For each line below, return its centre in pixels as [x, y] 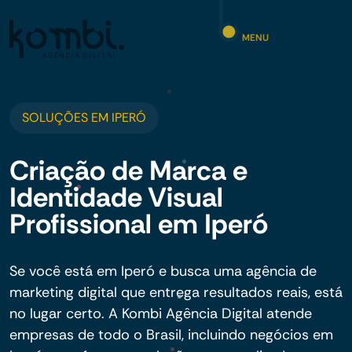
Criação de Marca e [128, 170]
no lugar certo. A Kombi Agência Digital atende [161, 313]
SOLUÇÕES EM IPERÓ [84, 117]
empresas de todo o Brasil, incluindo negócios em [171, 335]
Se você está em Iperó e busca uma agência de [163, 271]
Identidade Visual [116, 197]
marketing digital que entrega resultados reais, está [176, 292]
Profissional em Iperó [139, 224]
